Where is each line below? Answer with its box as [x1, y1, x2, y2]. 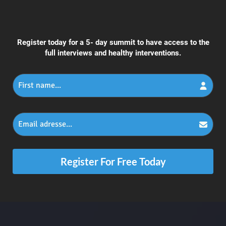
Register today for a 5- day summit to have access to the [17, 38, 209, 47]
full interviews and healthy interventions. [45, 48, 181, 58]
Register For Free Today [60, 155, 166, 168]
